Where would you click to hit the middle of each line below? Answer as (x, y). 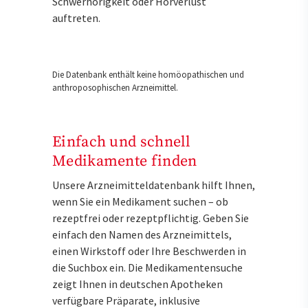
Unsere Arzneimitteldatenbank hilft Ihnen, (154, 185)
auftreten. (76, 18)
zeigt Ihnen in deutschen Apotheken (137, 284)
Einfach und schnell (122, 142)
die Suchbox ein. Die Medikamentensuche (147, 267)
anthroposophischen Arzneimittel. (115, 87)
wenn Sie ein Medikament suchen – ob (140, 201)
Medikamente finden (125, 161)
